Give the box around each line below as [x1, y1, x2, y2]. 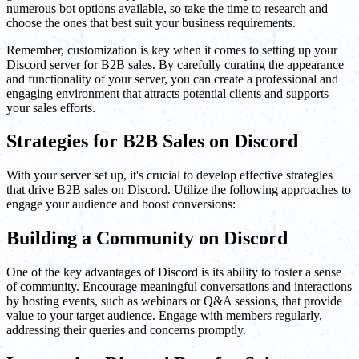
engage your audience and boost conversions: [6, 197, 236, 212]
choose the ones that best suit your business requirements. [6, 15, 296, 30]
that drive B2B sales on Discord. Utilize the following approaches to [6, 183, 351, 197]
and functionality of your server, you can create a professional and [6, 71, 338, 86]
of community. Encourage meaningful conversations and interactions [6, 280, 352, 294]
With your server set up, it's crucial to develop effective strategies [6, 168, 333, 183]
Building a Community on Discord [6, 228, 288, 249]
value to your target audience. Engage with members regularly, [6, 309, 322, 323]
